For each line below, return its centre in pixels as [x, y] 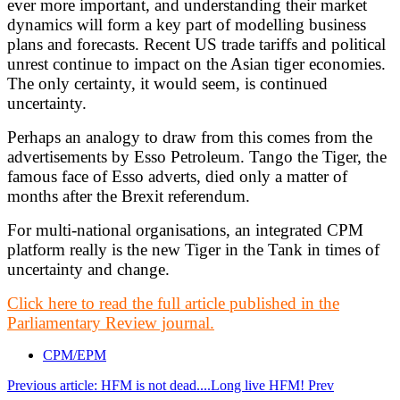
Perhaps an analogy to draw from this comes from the [190, 137]
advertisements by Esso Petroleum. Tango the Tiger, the [197, 156]
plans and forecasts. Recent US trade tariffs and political [196, 44]
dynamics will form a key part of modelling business [187, 24]
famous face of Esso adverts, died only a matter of [177, 176]
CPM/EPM [75, 354]
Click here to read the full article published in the [173, 303]
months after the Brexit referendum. [129, 196]
